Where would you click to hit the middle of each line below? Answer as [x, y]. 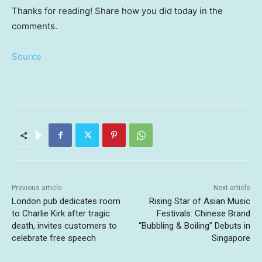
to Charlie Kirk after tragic [61, 214]
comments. [35, 26]
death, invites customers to [64, 226]
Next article [232, 188]
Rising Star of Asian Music [199, 201]
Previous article [37, 188]
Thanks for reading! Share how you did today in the [117, 11]
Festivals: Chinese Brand [203, 214]
